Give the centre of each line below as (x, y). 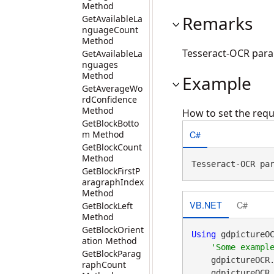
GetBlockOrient (113, 230)
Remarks (217, 23)
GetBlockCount (112, 147)
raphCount (104, 265)
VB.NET (206, 204)
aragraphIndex (113, 182)
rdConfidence (109, 99)
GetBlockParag (112, 254)
